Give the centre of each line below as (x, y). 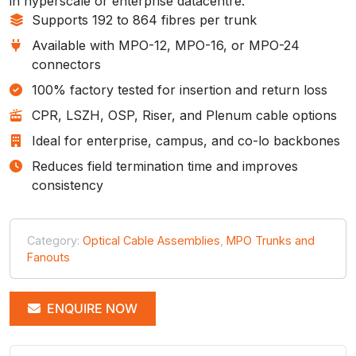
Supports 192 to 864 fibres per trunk (144, 19)
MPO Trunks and (271, 240)
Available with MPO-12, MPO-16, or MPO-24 (166, 45)
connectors (66, 64)
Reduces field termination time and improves (165, 166)
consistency (68, 185)
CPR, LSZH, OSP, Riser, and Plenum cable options (184, 115)
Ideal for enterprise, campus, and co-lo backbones (186, 140)
